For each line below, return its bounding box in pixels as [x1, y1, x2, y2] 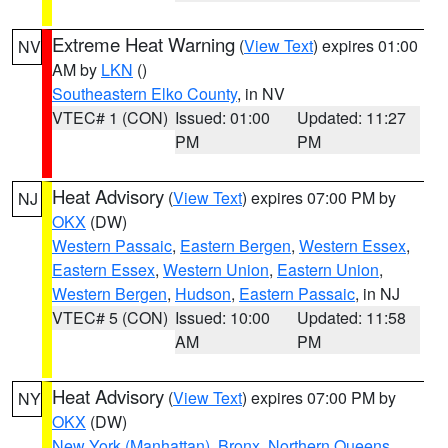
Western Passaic [52, 234, 172, 257]
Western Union [163, 258, 269, 281]
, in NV [237, 82, 285, 105]
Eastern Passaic [239, 282, 355, 305]
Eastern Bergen [180, 234, 291, 257]
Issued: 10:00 [174, 306, 270, 329]
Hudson [175, 282, 231, 305]
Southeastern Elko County [52, 82, 237, 105]
